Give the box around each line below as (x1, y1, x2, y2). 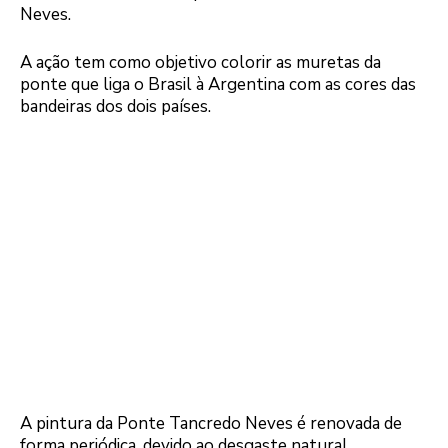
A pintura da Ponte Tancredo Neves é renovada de (20, 412, 402, 436)
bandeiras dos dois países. (20, 94, 211, 118)
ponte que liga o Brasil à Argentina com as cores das (20, 72, 416, 96)
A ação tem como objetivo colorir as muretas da (20, 50, 381, 74)
